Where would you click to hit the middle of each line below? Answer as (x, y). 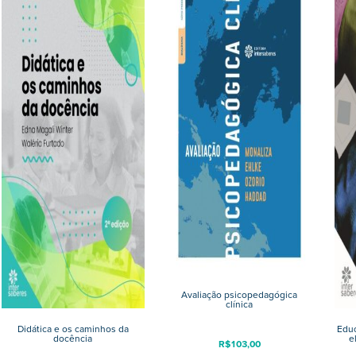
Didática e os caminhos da (73, 329)
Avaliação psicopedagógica (240, 295)
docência (73, 339)
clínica (240, 304)
